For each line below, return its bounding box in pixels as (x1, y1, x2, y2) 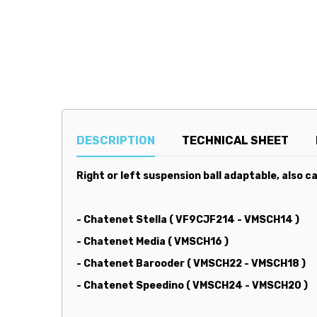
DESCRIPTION (76, 133, 155, 147)
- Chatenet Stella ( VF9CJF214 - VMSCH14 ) (76, 213, 299, 226)
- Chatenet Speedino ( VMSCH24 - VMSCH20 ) (76, 279, 308, 292)
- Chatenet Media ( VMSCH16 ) (76, 235, 229, 248)
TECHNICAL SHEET (182, 133, 289, 147)
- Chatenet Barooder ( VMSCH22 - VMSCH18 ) (76, 257, 306, 270)
